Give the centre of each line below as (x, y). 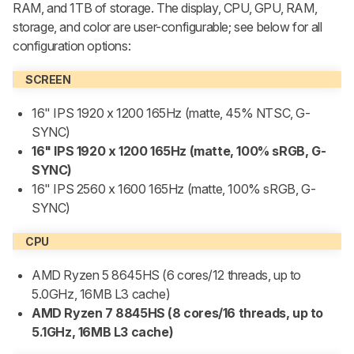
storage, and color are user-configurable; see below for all (168, 27)
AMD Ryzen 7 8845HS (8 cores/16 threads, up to (178, 313)
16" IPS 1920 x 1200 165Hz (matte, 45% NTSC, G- (171, 113)
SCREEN (48, 80)
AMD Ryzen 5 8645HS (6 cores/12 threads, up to (167, 275)
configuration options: (73, 46)
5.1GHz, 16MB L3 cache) (103, 332)
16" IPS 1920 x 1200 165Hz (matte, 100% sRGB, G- (179, 151)
